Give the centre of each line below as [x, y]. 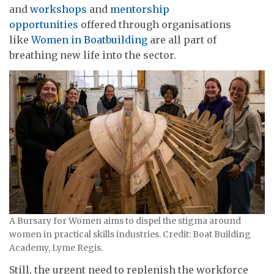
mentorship [140, 9]
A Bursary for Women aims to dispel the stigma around [125, 221]
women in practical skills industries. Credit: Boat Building [130, 235]
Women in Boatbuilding [89, 39]
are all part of [182, 39]
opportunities [44, 24]
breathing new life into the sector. [93, 55]
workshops [58, 9]
